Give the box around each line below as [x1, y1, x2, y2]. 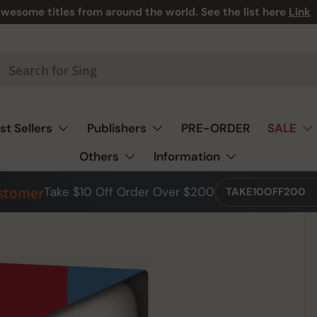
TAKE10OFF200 [226, 185, 306, 199]
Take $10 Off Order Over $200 [44, 184, 214, 200]
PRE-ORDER [180, 120, 250, 136]
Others [79, 149, 119, 164]
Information [154, 149, 220, 164]
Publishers [86, 120, 146, 136]
